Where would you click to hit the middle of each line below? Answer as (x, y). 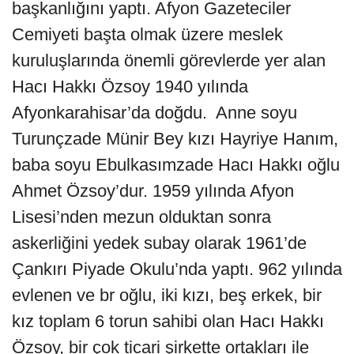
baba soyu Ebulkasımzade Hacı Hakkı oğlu (176, 164)
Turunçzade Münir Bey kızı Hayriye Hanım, (175, 138)
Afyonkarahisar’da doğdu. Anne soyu (154, 112)
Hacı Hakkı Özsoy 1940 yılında (130, 86)
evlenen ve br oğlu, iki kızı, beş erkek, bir (167, 295)
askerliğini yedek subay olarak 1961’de (159, 243)
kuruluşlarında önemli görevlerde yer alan (169, 60)
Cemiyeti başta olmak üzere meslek (147, 34)
